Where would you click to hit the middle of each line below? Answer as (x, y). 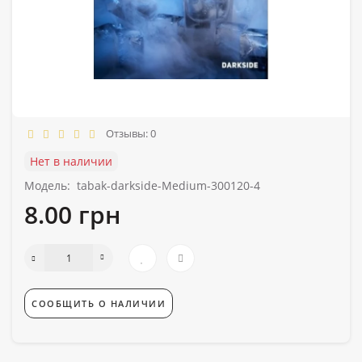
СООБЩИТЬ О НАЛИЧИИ (99, 303)
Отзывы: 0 (128, 133)
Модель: (47, 185)
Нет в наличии (71, 161)
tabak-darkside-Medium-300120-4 (168, 185)
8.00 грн (72, 214)
